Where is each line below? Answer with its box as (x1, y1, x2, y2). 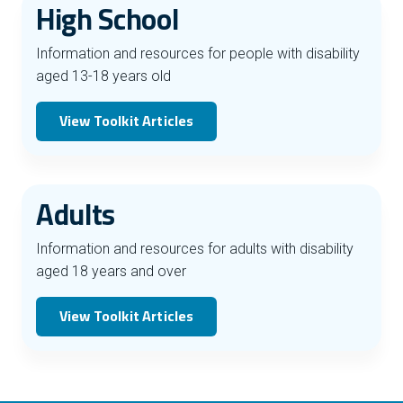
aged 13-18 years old (36, 67, 171, 85)
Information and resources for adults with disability (36, 240, 354, 258)
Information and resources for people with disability (36, 45, 360, 63)
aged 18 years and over (36, 263, 186, 281)
